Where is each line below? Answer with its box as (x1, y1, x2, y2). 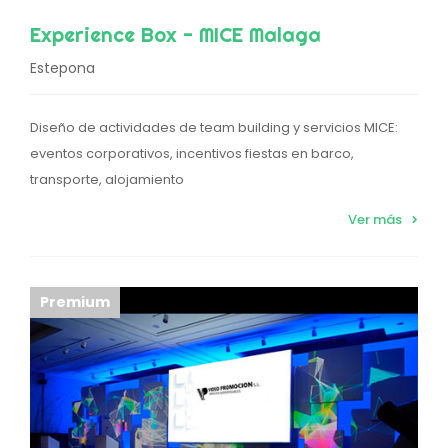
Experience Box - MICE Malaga (30, 22, 321, 48)
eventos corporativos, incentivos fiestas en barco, (30, 144, 354, 164)
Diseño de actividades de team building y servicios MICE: (30, 118, 398, 138)
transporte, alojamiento (30, 170, 184, 190)
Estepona (30, 58, 95, 79)
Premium (40, 292, 110, 313)
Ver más (348, 210, 402, 230)
